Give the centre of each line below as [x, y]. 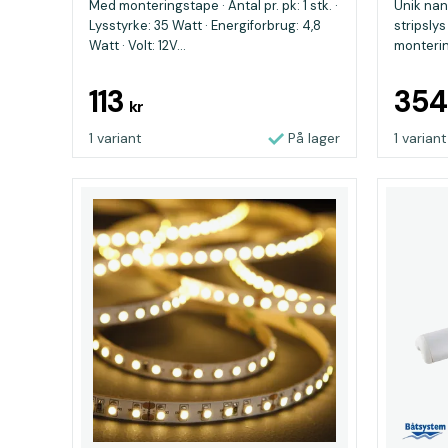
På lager [314, 138]
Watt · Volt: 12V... [137, 45]
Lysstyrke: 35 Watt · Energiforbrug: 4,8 [205, 25]
